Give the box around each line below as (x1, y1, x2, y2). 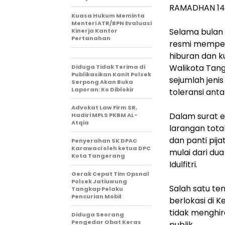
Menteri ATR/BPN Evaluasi (71, 19, 152, 27)
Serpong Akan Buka (71, 78, 133, 86)
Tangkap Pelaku (71, 185, 123, 193)
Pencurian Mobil (71, 192, 122, 200)
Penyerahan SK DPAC (71, 137, 137, 145)
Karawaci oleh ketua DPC (71, 144, 151, 152)
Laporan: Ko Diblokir (71, 85, 134, 93)
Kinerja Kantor (71, 27, 118, 35)
